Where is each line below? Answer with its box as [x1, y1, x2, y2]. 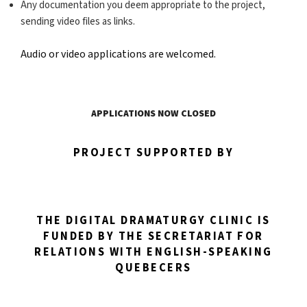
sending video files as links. [21, 15, 135, 29]
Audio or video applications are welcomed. [21, 47, 216, 62]
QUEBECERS [115, 260, 192, 276]
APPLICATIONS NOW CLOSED [91, 107, 216, 120]
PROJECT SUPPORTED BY [73, 145, 234, 161]
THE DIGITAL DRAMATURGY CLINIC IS [36, 213, 271, 229]
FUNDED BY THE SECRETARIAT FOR [43, 229, 264, 245]
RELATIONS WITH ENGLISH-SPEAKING [34, 245, 273, 260]
